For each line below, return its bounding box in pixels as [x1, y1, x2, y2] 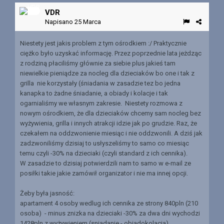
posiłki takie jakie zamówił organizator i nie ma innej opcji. [20, 169, 191, 177]
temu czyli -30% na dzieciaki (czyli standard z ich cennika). [20, 149, 190, 157]
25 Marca [74, 17, 101, 25]
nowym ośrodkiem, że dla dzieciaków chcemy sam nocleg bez [20, 109, 201, 117]
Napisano [45, 17, 74, 25]
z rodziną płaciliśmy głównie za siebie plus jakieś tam [20, 59, 175, 67]
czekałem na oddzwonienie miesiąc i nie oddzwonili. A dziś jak [20, 129, 202, 137]
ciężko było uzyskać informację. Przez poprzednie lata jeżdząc [20, 49, 201, 57]
